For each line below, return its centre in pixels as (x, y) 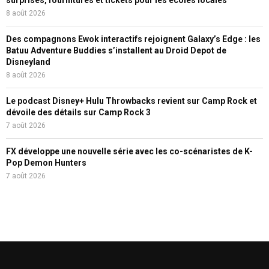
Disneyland (28, 62)
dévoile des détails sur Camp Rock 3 (78, 112)
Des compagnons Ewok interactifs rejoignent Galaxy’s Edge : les (133, 39)
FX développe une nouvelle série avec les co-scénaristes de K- (129, 151)
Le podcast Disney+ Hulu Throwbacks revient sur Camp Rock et (131, 101)
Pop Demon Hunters (46, 162)
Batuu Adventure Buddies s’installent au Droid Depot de (116, 50)
